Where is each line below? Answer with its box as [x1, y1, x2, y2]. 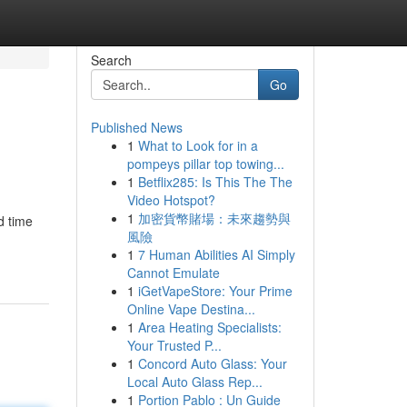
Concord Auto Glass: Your [137, 354, 287, 372]
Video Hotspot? [126, 191, 215, 209]
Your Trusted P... [126, 336, 222, 354]
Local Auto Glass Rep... [126, 372, 263, 391]
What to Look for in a [137, 136, 258, 154]
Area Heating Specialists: [137, 318, 282, 336]
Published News [90, 118, 183, 136]
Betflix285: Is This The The [137, 173, 293, 191]
